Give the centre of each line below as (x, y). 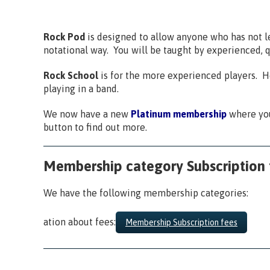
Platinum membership (177, 114)
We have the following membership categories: (146, 193)
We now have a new (86, 114)
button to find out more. (95, 127)
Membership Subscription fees (181, 222)
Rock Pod (64, 36)
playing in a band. (81, 88)
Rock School (72, 75)
